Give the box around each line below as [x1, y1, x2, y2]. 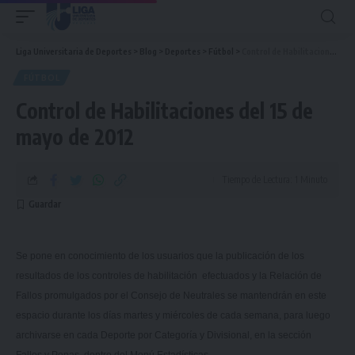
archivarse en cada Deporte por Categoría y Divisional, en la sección [16, 330, 311, 341]
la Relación [259, 270, 308, 281]
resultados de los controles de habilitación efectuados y [16, 270, 257, 281]
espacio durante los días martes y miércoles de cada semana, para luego [16, 310, 330, 321]
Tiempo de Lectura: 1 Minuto [222, 174, 327, 185]
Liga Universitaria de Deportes [16, 46, 132, 56]
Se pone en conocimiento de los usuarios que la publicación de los [16, 250, 304, 261]
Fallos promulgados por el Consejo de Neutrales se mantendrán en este [16, 290, 326, 301]
